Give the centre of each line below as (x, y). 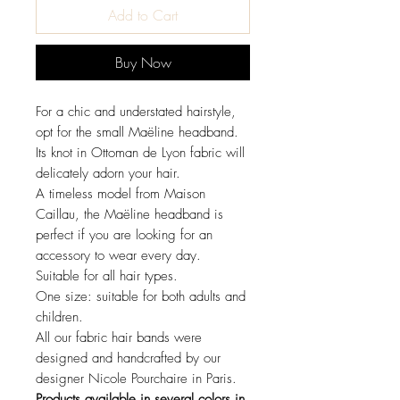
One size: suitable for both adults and (141, 296)
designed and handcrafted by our (128, 358)
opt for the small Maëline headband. (137, 132)
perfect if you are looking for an (124, 234)
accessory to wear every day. (118, 255)
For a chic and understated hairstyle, (136, 111)
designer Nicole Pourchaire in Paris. (136, 378)
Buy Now (143, 62)
